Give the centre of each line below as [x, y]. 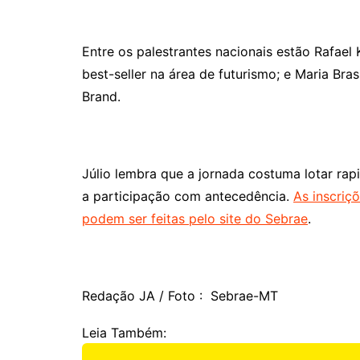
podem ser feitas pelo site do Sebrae [195, 219]
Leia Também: [124, 333]
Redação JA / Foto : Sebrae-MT [180, 296]
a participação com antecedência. [188, 196]
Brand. [101, 97]
